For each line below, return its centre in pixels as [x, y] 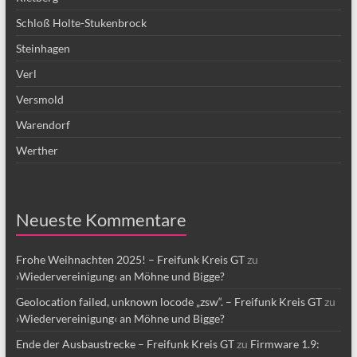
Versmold [39, 99]
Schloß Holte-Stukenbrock [81, 23]
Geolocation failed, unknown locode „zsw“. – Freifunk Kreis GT [169, 302]
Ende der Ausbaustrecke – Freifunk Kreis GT [125, 344]
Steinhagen [43, 48]
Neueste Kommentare [101, 220]
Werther [37, 150]
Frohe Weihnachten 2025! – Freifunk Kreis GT [130, 259]
